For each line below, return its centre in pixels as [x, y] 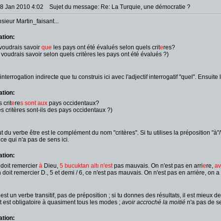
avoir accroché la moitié [154, 202]
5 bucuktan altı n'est [86, 166]
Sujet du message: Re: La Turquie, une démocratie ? [118, 7]
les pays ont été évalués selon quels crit [106, 47]
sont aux [36, 103]
